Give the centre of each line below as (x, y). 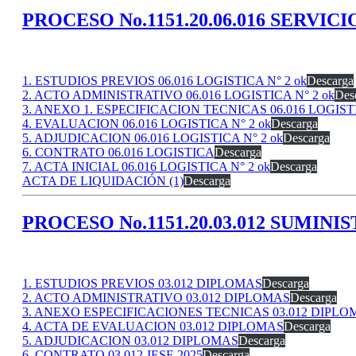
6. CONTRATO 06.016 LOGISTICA (118, 152)
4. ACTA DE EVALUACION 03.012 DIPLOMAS (153, 326)
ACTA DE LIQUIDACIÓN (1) (103, 180)
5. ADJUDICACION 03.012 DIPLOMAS (130, 340)
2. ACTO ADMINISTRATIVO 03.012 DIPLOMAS (156, 297)
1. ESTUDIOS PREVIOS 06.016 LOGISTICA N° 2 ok (164, 80)
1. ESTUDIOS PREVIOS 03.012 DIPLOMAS (142, 283)
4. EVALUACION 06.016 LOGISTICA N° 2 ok (147, 123)
